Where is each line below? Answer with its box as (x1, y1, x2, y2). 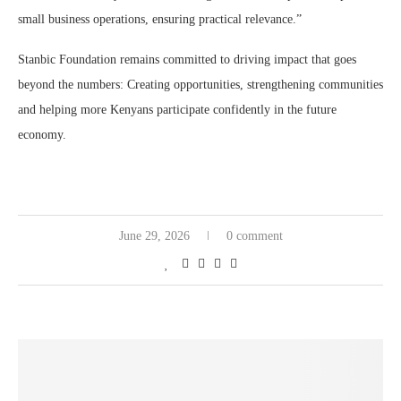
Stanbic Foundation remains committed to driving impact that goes (18, 52, 356, 66)
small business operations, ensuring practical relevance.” (18, 12, 302, 26)
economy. (18, 127, 66, 141)
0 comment (226, 228, 283, 243)
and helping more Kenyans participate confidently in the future (18, 102, 337, 116)
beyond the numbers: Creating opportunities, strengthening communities (18, 77, 383, 91)
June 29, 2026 (118, 228, 190, 243)
